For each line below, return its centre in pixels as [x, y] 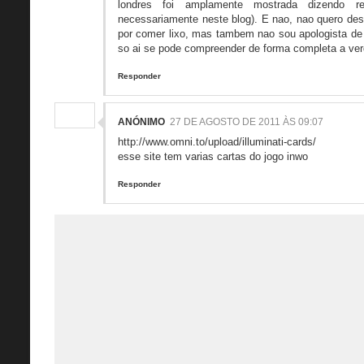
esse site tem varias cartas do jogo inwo [213, 156]
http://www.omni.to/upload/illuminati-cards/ [217, 141]
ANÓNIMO [141, 121]
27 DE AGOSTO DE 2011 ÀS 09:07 [247, 121]
